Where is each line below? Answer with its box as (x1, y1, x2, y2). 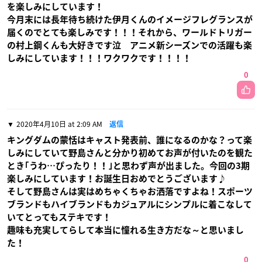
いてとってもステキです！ (7, 213, 111, 222)
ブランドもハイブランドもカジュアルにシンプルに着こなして (7, 200, 252, 209)
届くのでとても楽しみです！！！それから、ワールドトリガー (7, 28, 252, 37)
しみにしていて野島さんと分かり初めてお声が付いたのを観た (7, 149, 253, 158)
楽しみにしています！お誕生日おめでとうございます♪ (7, 174, 226, 184)
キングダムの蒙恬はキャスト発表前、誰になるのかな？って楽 (7, 136, 252, 145)
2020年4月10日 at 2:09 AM (16, 119, 102, 130)
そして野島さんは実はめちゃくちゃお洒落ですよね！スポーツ (7, 187, 253, 196)
